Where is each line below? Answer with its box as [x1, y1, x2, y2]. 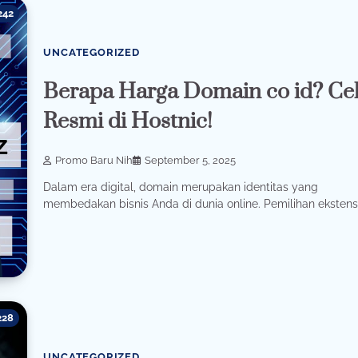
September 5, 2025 [145, 154, 237, 166]
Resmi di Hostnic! [43, 108, 213, 136]
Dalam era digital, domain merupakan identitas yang [43, 181, 319, 194]
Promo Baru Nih [55, 154, 133, 166]
